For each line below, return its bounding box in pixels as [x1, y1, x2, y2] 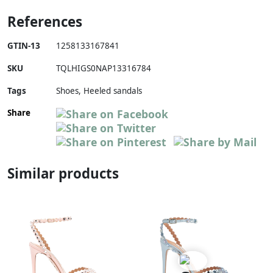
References [7, 12, 82, 32]
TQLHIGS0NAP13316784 [56, 63, 151, 74]
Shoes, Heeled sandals [56, 85, 142, 97]
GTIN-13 [7, 40, 40, 52]
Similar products [7, 164, 119, 183]
